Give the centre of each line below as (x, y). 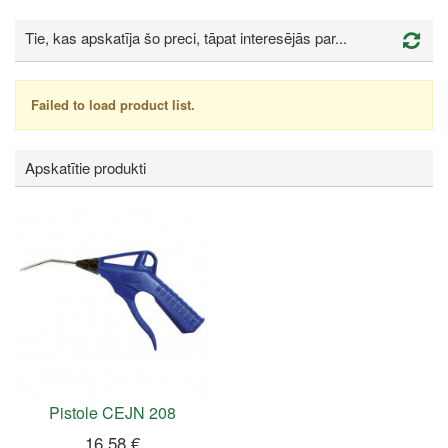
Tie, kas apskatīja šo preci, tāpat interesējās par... (186, 38)
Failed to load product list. (113, 104)
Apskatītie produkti (85, 167)
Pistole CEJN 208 (112, 412)
